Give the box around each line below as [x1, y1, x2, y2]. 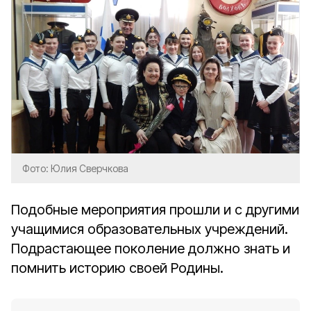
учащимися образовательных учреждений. [11, 221, 288, 237]
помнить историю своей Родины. [11, 260, 227, 276]
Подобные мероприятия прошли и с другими [11, 201, 299, 218]
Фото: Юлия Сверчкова [22, 162, 128, 174]
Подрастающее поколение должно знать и [11, 240, 290, 257]
